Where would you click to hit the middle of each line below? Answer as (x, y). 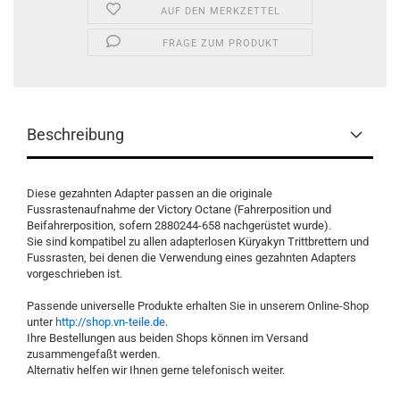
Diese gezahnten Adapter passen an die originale (150, 193)
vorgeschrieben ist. (75, 274)
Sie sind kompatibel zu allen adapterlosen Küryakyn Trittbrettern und (198, 242)
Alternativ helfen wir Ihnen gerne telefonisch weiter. (156, 370)
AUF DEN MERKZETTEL (221, 11)
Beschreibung (75, 134)
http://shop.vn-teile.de (110, 322)
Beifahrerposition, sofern (91, 225)
